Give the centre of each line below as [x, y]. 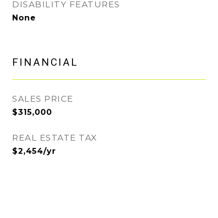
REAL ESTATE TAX [55, 138]
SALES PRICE [43, 99]
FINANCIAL [45, 62]
